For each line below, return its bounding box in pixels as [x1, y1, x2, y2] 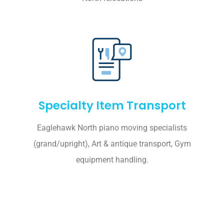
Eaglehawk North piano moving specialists [37, 122, 187, 132]
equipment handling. [75, 154, 148, 164]
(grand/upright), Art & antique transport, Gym [33, 138, 191, 148]
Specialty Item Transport [38, 97, 186, 113]
